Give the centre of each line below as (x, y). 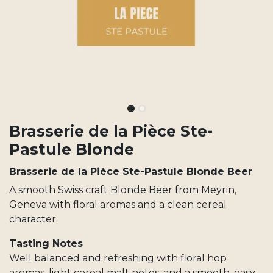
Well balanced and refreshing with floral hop (118, 258)
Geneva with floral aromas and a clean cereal (118, 204)
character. (34, 219)
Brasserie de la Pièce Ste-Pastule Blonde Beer (131, 172)
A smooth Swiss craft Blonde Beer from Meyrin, (123, 190)
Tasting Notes (46, 243)
